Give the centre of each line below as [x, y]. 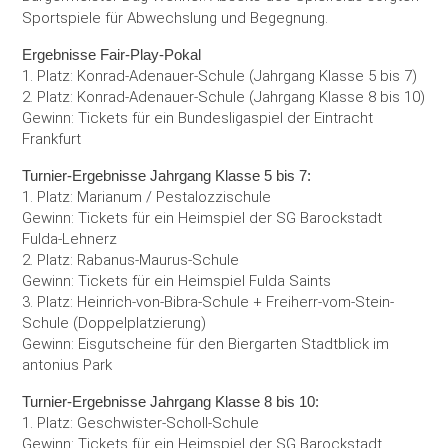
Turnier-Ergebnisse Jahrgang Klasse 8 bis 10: [171, 401]
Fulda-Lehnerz [70, 239]
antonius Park [67, 365]
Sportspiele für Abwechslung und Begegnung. [175, 18]
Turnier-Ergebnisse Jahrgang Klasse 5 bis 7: [167, 175]
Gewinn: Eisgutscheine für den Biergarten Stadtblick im [206, 344]
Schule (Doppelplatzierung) [114, 323]
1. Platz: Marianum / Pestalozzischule [147, 197]
